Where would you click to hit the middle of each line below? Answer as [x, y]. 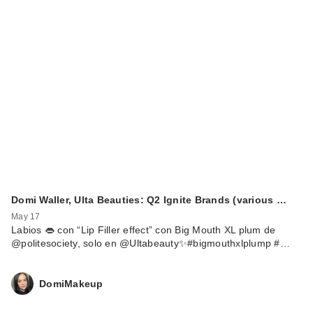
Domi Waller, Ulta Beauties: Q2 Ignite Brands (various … [149, 200]
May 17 [26, 217]
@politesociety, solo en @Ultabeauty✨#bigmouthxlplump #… [151, 243]
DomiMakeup [71, 283]
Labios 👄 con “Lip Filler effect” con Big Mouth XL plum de [144, 230]
